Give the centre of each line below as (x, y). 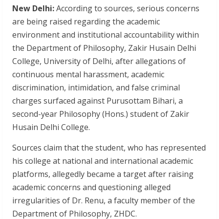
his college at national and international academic (103, 161)
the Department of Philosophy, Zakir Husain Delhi (104, 48)
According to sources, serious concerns (128, 8)
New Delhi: (34, 8)
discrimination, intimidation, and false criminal (96, 88)
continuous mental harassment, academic (88, 74)
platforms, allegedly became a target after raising (103, 174)
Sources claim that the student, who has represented (109, 148)
